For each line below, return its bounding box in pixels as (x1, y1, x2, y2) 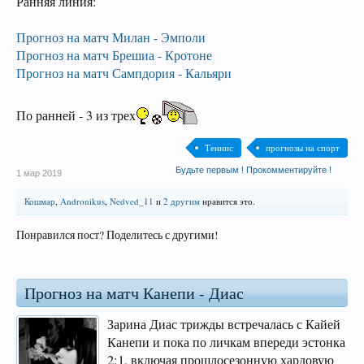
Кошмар (24, 195, 55, 207)
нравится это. (200, 195, 255, 207)
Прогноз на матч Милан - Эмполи (16, 28, 206, 46)
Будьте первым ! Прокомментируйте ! (175, 165, 331, 175)
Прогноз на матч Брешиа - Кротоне (16, 46, 212, 64)
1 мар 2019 (16, 168, 62, 178)
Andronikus (60, 195, 105, 207)
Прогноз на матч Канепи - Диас (24, 282, 244, 304)
